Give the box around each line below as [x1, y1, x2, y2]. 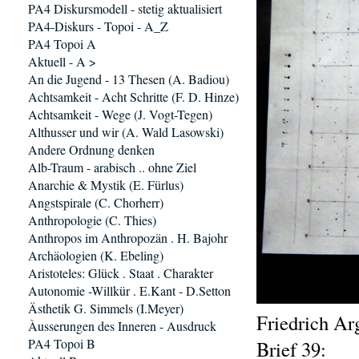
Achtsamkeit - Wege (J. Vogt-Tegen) [28, 106, 212, 123]
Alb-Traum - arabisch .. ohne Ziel [28, 159, 196, 175]
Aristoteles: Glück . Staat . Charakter [28, 264, 213, 281]
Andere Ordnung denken [28, 141, 155, 158]
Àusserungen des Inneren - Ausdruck [28, 317, 216, 334]
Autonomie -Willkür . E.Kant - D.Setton [28, 282, 231, 299]
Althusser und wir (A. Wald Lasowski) [28, 123, 224, 140]
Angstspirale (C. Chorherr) [28, 194, 163, 211]
